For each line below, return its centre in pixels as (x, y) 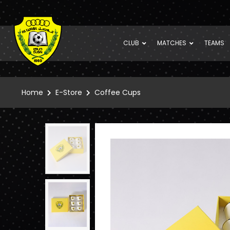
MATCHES (172, 43)
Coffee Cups (118, 92)
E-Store (69, 92)
